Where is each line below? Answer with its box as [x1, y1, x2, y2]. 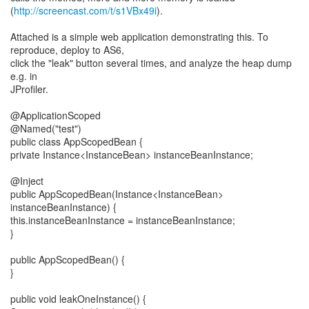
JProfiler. [10, 82, 48, 96]
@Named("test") [10, 121, 81, 135]
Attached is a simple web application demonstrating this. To [10, 30, 268, 43]
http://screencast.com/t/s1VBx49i [14, 3, 157, 17]
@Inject [10, 174, 43, 188]
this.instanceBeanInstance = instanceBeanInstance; [10, 213, 235, 227]
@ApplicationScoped [10, 108, 101, 122]
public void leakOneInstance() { [10, 292, 146, 306]
